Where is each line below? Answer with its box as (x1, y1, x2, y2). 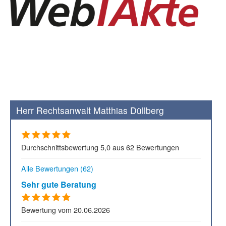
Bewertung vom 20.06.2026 (21, 204, 110, 215)
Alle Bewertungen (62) (21, 163, 93, 174)
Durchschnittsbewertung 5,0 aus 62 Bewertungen (21, 142, 179, 153)
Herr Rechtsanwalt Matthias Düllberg (16, 104, 164, 117)
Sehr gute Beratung (21, 179, 96, 191)
